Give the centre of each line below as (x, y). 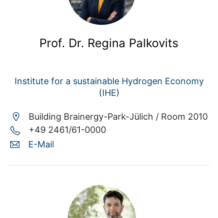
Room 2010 (184, 116)
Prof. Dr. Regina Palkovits (109, 43)
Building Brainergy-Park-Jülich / (95, 116)
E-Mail (41, 144)
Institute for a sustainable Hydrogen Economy (109, 81)
